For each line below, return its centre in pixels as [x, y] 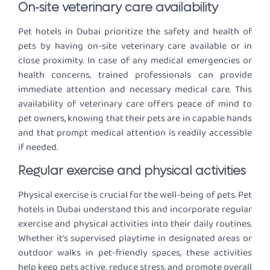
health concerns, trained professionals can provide [135, 75]
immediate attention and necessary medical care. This [135, 90]
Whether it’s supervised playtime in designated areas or [135, 238]
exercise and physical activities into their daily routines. [135, 224]
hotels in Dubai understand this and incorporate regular [135, 209]
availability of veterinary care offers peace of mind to [135, 104]
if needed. [38, 148]
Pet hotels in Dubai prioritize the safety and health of [135, 32]
